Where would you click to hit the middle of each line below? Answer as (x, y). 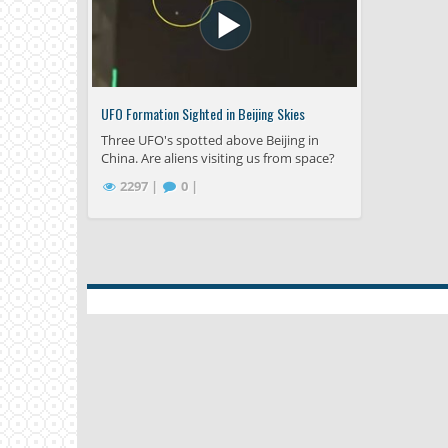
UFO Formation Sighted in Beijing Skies (203, 114)
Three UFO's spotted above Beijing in (210, 140)
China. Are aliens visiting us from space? (218, 158)
